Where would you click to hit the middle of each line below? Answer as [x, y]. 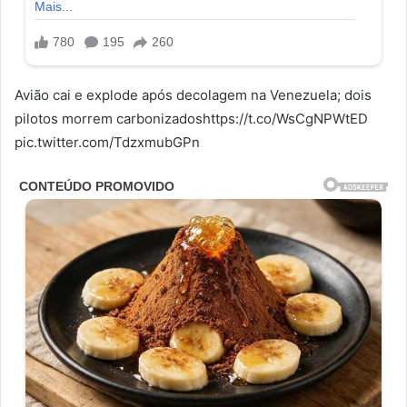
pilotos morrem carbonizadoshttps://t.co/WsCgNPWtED [191, 118]
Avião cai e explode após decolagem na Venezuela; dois [193, 94]
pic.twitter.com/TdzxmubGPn [107, 142]
